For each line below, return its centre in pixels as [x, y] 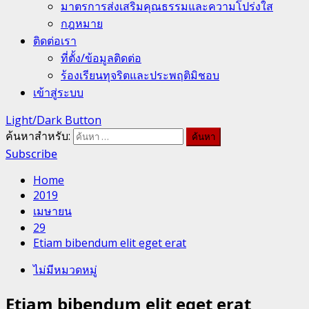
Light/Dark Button [53, 120]
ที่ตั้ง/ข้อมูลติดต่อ [101, 58]
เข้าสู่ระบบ [58, 92]
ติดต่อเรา [55, 41]
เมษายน [52, 211]
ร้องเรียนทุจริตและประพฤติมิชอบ [140, 75]
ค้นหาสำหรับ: [38, 136]
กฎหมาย [82, 23]
